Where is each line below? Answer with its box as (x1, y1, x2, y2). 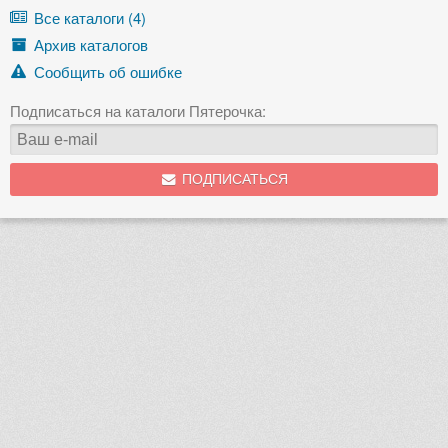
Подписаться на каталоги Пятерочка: (10, 99, 266, 121)
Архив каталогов (34, 33, 148, 55)
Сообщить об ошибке (34, 60, 182, 82)
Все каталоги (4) (34, 6, 146, 28)
